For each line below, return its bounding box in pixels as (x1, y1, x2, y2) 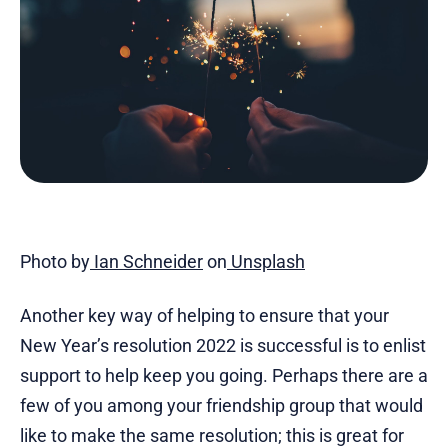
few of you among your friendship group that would (20, 395, 423, 417)
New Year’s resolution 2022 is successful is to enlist (20, 335, 426, 357)
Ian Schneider (90, 251, 203, 273)
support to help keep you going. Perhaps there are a (20, 365, 428, 387)
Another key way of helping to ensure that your (20, 305, 389, 327)
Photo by (20, 251, 90, 273)
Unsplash (227, 251, 305, 273)
